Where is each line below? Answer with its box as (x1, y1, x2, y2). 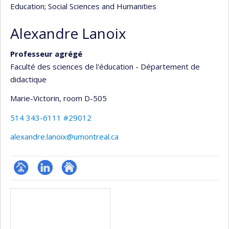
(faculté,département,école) (13, 202, 112, 212)
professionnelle (13, 189, 67, 199)
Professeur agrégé (10, 48, 82, 59)
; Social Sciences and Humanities (44, 1, 156, 11)
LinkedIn (37, 176, 66, 187)
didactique (10, 74, 47, 84)
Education (10, 1, 44, 11)
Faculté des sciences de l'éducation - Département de (10, 61, 200, 72)
